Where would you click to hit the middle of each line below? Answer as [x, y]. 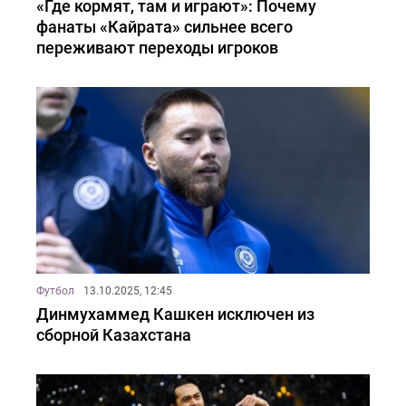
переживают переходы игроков [157, 47]
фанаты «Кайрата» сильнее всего [164, 26]
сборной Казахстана [114, 334]
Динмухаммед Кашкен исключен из [175, 314]
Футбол [55, 290]
